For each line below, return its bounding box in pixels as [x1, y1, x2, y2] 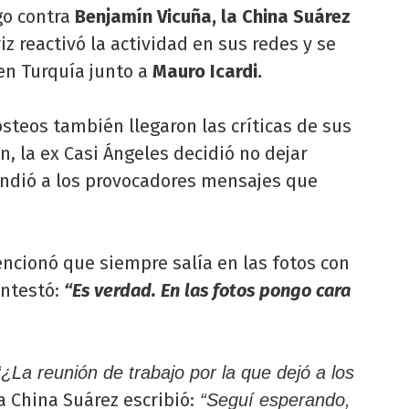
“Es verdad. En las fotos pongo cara [64, 278, 351, 301]
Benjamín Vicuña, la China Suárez [75, 5, 351, 27]
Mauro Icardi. [152, 59, 262, 82]
